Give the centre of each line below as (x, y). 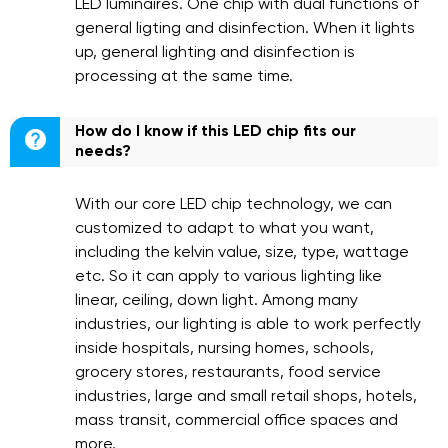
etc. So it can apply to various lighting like (228, 277)
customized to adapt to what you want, (224, 229)
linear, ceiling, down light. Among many (216, 301)
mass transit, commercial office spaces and (236, 421)
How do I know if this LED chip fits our (215, 132)
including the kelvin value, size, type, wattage (242, 253)
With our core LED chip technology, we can (233, 205)
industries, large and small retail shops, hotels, (246, 397)
